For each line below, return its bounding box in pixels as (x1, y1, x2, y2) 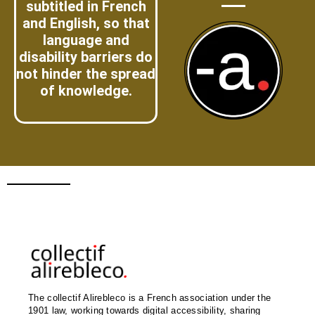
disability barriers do (19, 49, 153, 66)
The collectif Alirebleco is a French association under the (28, 292, 271, 303)
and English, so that (22, 15, 150, 32)
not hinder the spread (16, 65, 155, 83)
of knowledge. (39, 82, 132, 100)
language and (42, 32, 129, 49)
